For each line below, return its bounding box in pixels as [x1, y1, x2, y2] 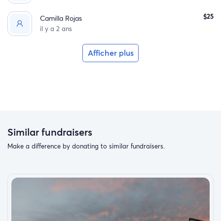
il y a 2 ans [40, 24, 73, 34]
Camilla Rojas [40, 13, 82, 23]
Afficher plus [87, 48, 134, 58]
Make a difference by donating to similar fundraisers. [7, 141, 165, 150]
